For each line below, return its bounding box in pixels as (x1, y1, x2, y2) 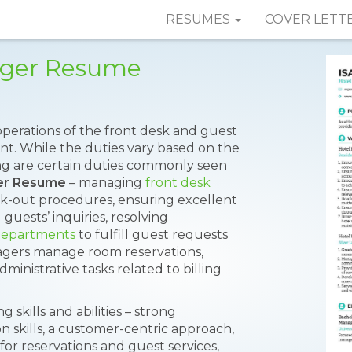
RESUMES (166, 12, 233, 27)
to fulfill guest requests (75, 227, 228, 242)
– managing (66, 175, 145, 190)
